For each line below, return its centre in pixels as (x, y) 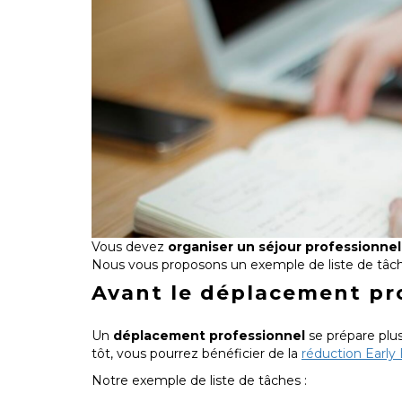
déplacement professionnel (209, 335)
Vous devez (130, 246)
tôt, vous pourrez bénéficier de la (197, 353)
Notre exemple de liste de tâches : (199, 380)
